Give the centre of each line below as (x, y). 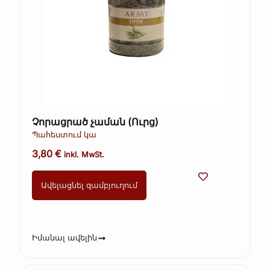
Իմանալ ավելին (65, 238)
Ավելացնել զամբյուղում (89, 185)
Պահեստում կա (64, 134)
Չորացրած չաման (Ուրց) (96, 121)
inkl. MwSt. (84, 154)
